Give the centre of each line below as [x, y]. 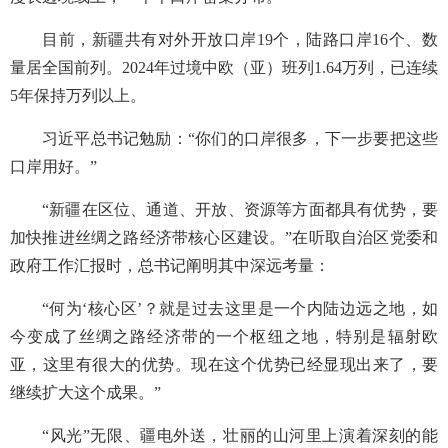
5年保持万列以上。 [78, 95]
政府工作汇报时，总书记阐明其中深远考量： [170, 265]
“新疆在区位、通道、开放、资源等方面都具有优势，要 [240, 209]
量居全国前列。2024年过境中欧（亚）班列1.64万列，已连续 [224, 67]
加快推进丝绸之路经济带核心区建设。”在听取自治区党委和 [224, 237]
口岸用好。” [53, 166]
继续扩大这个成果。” [85, 392]
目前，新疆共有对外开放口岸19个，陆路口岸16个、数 [240, 39]
